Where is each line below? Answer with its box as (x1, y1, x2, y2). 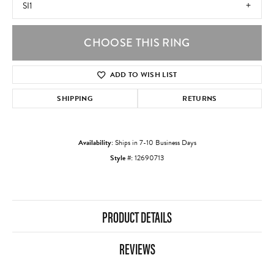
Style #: (110, 152, 133, 164)
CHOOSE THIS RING (84, 35, 190, 51)
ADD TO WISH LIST (109, 69, 177, 81)
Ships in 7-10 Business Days (114, 137, 196, 149)
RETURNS (182, 93, 217, 105)
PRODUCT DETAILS (102, 206, 172, 228)
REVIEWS (119, 238, 155, 259)
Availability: (78, 137, 113, 149)
